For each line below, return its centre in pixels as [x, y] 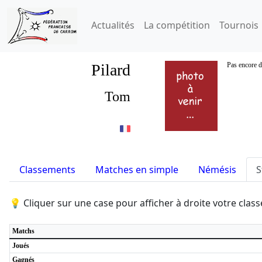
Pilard [111, 70]
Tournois [239, 25]
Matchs [23, 231]
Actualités [113, 25]
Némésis [217, 170]
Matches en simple [137, 170]
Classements [47, 170]
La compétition [177, 25]
